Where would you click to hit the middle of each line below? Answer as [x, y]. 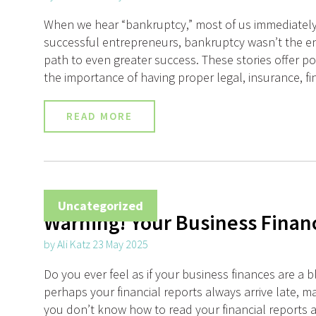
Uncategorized [101, 206]
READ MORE [99, 116]
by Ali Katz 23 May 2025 [96, 244]
